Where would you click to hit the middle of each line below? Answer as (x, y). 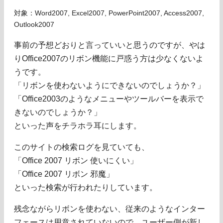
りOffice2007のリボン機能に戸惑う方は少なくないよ (109, 58)
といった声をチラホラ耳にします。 (78, 125)
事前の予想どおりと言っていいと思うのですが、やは (110, 45)
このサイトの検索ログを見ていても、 (82, 147)
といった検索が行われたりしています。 (86, 187)
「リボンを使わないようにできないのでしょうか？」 (110, 85)
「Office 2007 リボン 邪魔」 (64, 174)
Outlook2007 (34, 24)
